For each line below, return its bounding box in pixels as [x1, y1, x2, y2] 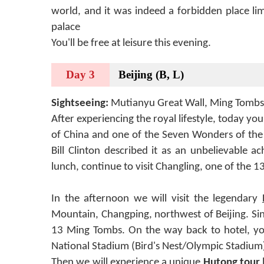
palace [51, 22, 80, 33]
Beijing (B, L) [118, 68, 184, 81]
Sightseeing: [51, 98, 111, 109]
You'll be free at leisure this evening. [51, 38, 211, 49]
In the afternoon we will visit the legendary [51, 193, 262, 204]
